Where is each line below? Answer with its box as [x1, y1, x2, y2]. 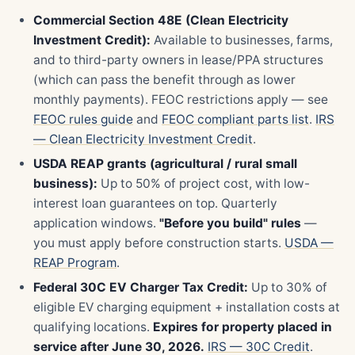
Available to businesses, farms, [151, 32, 333, 48]
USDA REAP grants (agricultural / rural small [33, 156, 297, 171]
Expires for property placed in [153, 319, 332, 334]
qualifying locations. [33, 319, 153, 334]
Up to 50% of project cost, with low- [97, 176, 310, 191]
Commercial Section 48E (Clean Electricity [33, 13, 288, 28]
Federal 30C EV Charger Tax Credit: [33, 280, 248, 295]
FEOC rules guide [33, 112, 133, 127]
